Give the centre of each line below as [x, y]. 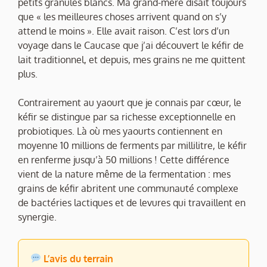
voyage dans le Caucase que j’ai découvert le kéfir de [131, 45]
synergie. [37, 217]
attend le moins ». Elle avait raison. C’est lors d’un [124, 31]
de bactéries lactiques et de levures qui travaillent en [132, 202]
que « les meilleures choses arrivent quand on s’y [122, 16]
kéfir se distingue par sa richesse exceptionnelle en [127, 117]
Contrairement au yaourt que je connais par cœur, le [130, 102]
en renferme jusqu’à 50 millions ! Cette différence [124, 159]
